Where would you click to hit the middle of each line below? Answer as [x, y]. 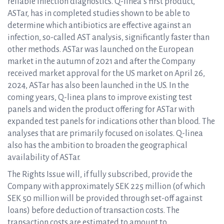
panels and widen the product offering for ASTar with [101, 109]
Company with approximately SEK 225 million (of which [106, 186]
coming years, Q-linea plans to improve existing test [100, 97]
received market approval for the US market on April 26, [106, 73]
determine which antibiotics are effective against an [99, 25]
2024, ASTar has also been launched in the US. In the [98, 85]
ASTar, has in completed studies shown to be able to [99, 13]
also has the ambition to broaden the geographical [97, 145]
